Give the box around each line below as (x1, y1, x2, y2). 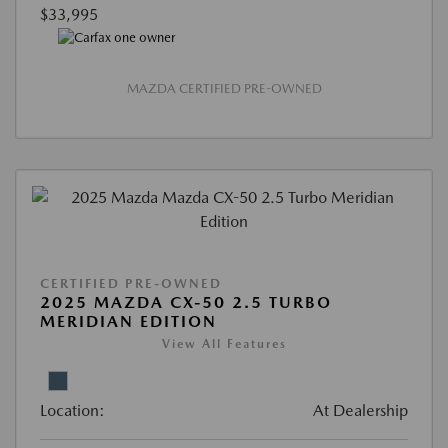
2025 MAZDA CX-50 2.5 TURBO (40, 293, 332, 313)
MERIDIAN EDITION (40, 312, 217, 332)
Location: (40, 401, 105, 421)
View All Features (161, 337, 287, 352)
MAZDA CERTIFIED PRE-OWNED (126, 81, 322, 97)
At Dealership (313, 401, 408, 421)
